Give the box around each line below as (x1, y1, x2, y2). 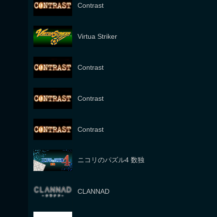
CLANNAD (77, 187, 109, 195)
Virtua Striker (77, 32, 117, 40)
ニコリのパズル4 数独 (77, 156, 144, 164)
